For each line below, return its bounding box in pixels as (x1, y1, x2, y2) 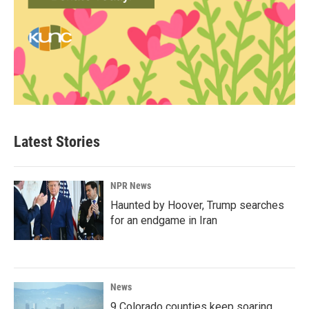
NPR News (110, 180, 151, 191)
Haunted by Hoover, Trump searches (110, 199, 284, 212)
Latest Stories (14, 133, 100, 150)
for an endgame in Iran (110, 214, 217, 227)
